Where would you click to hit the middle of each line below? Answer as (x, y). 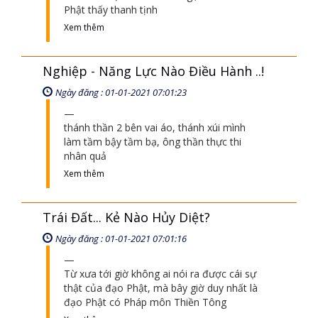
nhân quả (85, 156)
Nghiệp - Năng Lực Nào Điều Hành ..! (153, 71)
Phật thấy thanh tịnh (111, 10)
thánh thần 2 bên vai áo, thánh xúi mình (155, 127)
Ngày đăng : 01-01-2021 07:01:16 (121, 238)
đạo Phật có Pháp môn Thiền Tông (145, 302)
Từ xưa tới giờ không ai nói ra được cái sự (160, 274)
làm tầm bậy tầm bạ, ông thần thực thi (153, 142)
